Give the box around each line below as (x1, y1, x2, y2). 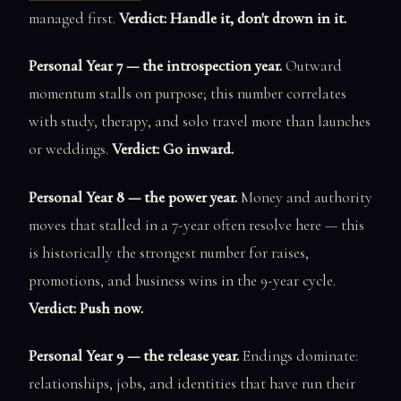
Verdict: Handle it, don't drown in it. (119, 8, 346, 28)
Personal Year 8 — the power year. (29, 187, 237, 207)
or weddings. (29, 140, 112, 159)
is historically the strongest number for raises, (29, 243, 309, 262)
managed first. (29, 8, 119, 28)
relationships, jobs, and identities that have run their (29, 374, 355, 394)
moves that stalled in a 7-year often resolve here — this (29, 215, 364, 235)
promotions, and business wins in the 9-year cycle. (29, 270, 336, 290)
